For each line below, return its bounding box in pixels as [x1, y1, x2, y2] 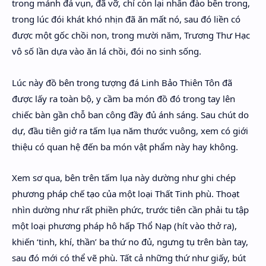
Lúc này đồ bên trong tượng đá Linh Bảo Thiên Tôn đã [12, 76, 232, 88]
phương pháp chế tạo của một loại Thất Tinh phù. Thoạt [12, 188, 239, 199]
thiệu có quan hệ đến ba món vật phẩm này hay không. [12, 140, 238, 153]
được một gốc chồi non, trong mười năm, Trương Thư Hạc [12, 29, 250, 41]
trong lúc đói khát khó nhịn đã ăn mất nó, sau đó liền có [12, 13, 240, 25]
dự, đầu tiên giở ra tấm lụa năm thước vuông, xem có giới [12, 124, 248, 137]
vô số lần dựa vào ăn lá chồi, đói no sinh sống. [12, 45, 201, 57]
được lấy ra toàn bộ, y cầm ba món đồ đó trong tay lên [12, 92, 235, 104]
